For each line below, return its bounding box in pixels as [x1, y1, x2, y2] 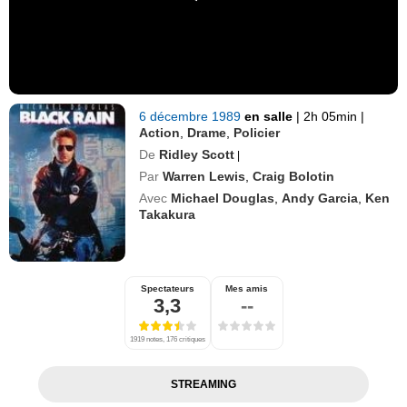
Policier [233, 124, 281, 140]
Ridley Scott [159, 146, 235, 162]
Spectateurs [140, 283, 194, 293]
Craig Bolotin [253, 168, 335, 184]
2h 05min [300, 108, 362, 124]
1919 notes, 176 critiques [129, 334, 205, 343]
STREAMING [170, 377, 236, 391]
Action [139, 124, 181, 140]
